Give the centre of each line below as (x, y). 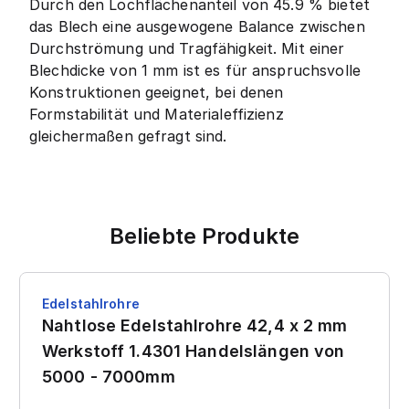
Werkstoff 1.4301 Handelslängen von (194, 351)
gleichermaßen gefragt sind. (128, 136)
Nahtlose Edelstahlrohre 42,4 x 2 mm (195, 326)
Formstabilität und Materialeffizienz (157, 115)
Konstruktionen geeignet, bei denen (157, 93)
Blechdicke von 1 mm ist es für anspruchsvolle (195, 71)
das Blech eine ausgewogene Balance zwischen (197, 27)
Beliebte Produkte (204, 236)
